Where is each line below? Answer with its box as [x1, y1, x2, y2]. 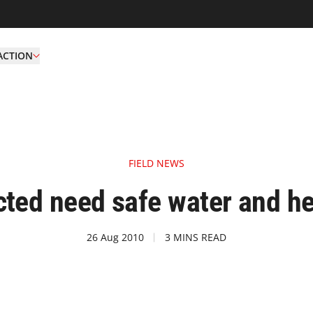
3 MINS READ [165, 231, 226, 244]
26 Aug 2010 [87, 231, 144, 244]
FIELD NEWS [129, 156, 184, 170]
